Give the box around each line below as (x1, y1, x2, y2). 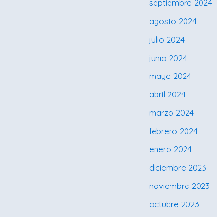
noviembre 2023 (149, 180, 210, 191)
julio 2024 (149, 34, 185, 45)
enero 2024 (149, 144, 192, 155)
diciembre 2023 (149, 162, 206, 173)
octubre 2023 (149, 199, 199, 209)
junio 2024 (149, 52, 187, 63)
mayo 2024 (149, 71, 191, 81)
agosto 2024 (149, 16, 197, 27)
